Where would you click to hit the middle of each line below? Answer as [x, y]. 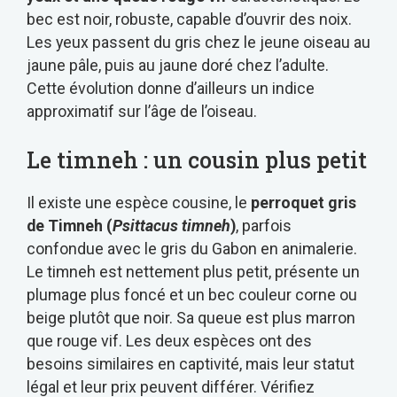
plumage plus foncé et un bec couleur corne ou [192, 294]
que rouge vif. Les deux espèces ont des [169, 340]
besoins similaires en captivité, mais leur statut [191, 363]
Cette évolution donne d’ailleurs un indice [171, 88]
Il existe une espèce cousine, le [139, 202]
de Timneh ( [70, 225]
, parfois [264, 225]
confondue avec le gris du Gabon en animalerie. [192, 248]
